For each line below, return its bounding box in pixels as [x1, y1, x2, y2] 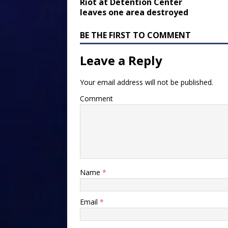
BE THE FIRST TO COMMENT [80, 29, 191, 41]
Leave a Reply [80, 51, 162, 69]
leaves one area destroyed [80, 6, 188, 18]
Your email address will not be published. [80, 77, 213, 87]
